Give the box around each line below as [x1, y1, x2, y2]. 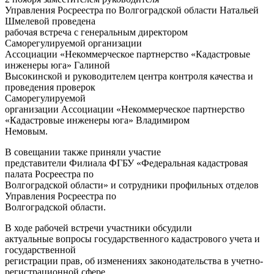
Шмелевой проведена [5, 16, 95, 27]
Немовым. [5, 126, 48, 137]
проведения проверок [5, 82, 95, 93]
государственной [5, 245, 76, 256]
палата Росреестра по [5, 169, 94, 180]
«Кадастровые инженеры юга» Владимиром [5, 115, 190, 126]
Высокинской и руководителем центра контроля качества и [5, 71, 253, 82]
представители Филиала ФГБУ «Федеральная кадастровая [5, 158, 248, 169]
